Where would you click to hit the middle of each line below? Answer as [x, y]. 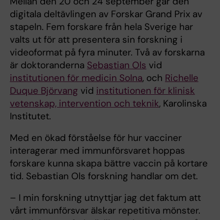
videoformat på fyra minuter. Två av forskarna [107, 52]
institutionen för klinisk [146, 90]
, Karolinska [183, 103]
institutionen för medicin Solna [76, 78]
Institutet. [30, 116]
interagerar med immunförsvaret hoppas [97, 150]
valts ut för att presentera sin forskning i [96, 39]
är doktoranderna [48, 65]
